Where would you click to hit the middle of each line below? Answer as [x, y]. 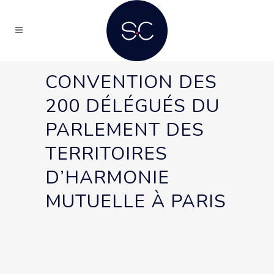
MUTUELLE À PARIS [136, 202]
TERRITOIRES [106, 154]
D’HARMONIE [107, 178]
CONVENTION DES [131, 82]
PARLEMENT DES [125, 130]
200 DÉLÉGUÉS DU [132, 106]
